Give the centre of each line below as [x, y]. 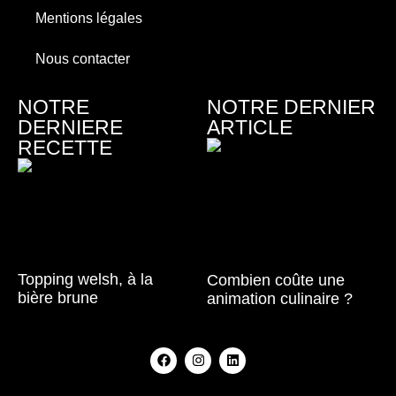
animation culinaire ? [280, 298]
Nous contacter [83, 58]
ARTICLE [250, 127]
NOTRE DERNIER [291, 107]
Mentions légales [89, 18]
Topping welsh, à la [85, 279]
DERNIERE [70, 127]
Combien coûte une [276, 280]
